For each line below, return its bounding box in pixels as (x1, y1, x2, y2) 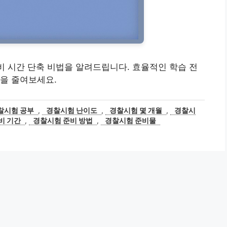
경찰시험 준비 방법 (32, 117, 93, 125)
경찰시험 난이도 (46, 106, 97, 115)
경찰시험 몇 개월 (109, 106, 162, 115)
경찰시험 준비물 (104, 117, 156, 125)
